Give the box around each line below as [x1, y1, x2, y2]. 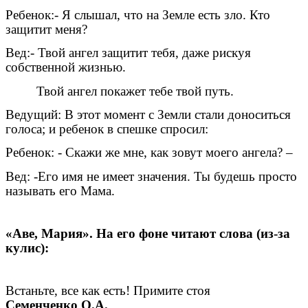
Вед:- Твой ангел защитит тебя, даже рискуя [5, 45, 251, 60]
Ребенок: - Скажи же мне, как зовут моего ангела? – [5, 145, 293, 160]
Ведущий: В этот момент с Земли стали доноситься [5, 107, 291, 122]
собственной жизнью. [5, 60, 126, 75]
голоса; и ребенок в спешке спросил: [5, 122, 208, 137]
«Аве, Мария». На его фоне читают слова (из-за [5, 226, 290, 241]
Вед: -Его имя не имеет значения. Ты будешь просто [5, 168, 297, 184]
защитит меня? [5, 22, 87, 37]
